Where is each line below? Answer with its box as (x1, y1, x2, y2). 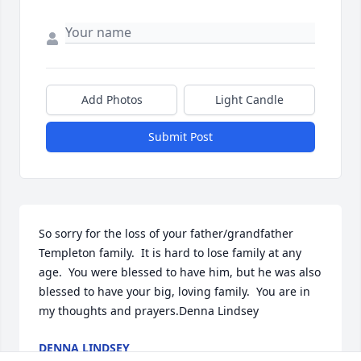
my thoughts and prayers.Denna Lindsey (39, 303, 259, 319)
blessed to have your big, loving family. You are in (39, 284, 310, 300)
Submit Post (148, 129, 213, 145)
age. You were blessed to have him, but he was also (39, 264, 321, 280)
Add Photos (81, 92, 143, 108)
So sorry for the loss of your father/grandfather (39, 226, 293, 242)
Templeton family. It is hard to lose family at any (39, 245, 301, 261)
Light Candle (215, 92, 284, 108)
